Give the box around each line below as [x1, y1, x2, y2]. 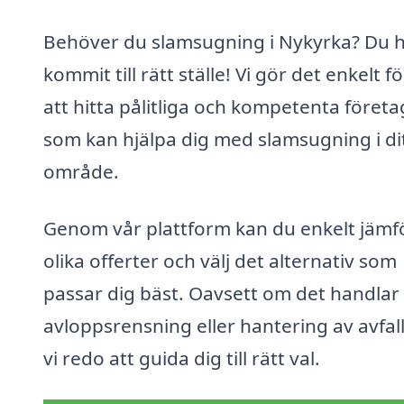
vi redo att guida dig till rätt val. [43, 345, 320, 372]
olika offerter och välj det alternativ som [43, 248, 397, 274]
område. [43, 158, 119, 184]
